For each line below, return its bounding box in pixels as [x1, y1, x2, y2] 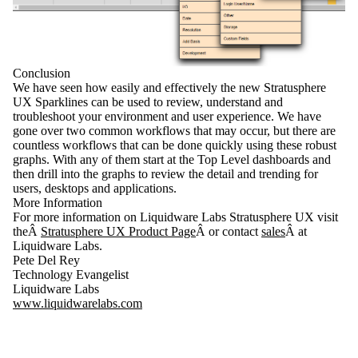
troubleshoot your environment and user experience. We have [13, 109, 321, 123]
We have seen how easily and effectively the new [13, 80, 264, 94]
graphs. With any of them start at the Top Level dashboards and [13, 152, 331, 166]
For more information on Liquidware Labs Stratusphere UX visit [13, 209, 338, 224]
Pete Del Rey [13, 253, 80, 267]
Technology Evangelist [13, 267, 129, 281]
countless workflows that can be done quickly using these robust [13, 137, 336, 152]
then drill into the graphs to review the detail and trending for [13, 166, 318, 181]
